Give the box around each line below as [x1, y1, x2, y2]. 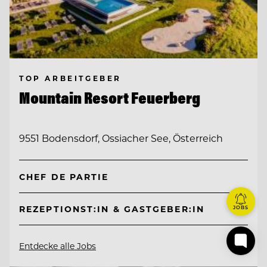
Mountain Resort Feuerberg [19, 87, 200, 108]
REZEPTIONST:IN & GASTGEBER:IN [19, 203, 204, 215]
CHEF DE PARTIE [19, 170, 109, 182]
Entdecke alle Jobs [19, 240, 96, 252]
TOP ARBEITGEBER [19, 73, 122, 83]
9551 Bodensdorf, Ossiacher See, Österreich [19, 131, 223, 144]
